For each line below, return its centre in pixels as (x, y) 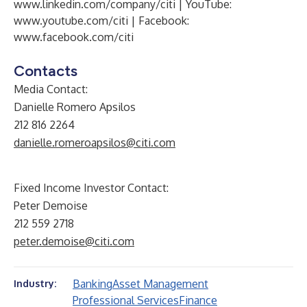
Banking (93, 284)
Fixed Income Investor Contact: (91, 188)
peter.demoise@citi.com (74, 241)
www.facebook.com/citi (74, 37)
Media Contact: (51, 89)
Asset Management (160, 284)
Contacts (46, 71)
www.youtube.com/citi (71, 21)
